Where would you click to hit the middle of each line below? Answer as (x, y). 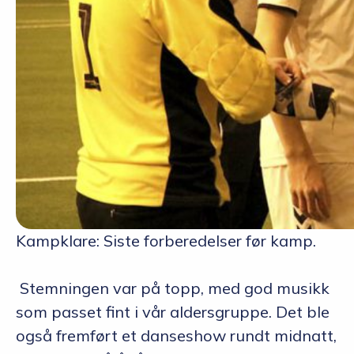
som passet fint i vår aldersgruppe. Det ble (173, 311)
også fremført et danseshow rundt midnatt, (176, 335)
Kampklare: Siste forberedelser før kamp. (166, 240)
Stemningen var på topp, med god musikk (175, 288)
